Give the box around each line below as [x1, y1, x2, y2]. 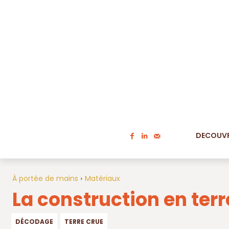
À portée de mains [12, 173, 78, 184]
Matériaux [85, 173, 120, 184]
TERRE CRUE [64, 217, 103, 226]
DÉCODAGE [15, 217, 53, 226]
